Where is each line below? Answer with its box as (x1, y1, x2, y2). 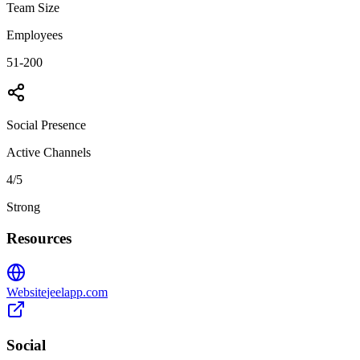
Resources (6, 230, 72, 247)
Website (6, 284, 47, 299)
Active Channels (6, 145, 91, 160)
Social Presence (6, 118, 86, 133)
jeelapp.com (47, 284, 108, 299)
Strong (6, 200, 40, 215)
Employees (6, 28, 63, 43)
